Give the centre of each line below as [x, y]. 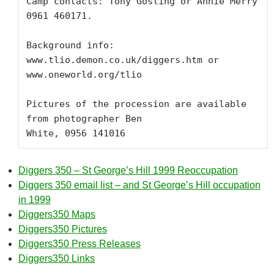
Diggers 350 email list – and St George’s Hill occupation [139, 185]
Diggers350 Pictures [63, 229]
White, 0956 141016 [76, 133]
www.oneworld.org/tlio [84, 75]
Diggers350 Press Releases [80, 244]
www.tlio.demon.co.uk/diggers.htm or [123, 60]
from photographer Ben [84, 119]
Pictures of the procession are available [136, 104]
